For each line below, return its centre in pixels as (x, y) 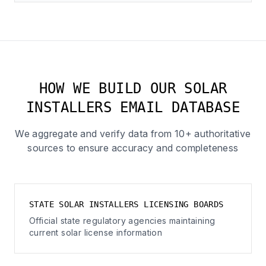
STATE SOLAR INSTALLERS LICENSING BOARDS (126, 204)
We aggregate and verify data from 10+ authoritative (133, 134)
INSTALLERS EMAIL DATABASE (133, 107)
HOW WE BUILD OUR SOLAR (133, 88)
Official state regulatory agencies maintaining (122, 221)
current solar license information (96, 232)
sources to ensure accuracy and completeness (133, 148)
